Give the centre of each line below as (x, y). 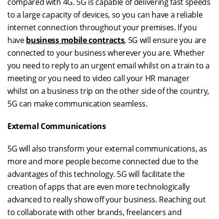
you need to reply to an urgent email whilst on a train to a (109, 66)
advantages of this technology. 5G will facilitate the (96, 174)
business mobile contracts (75, 40)
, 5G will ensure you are (165, 40)
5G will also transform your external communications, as (107, 149)
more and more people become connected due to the (103, 161)
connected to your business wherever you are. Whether (106, 53)
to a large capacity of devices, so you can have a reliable (105, 15)
